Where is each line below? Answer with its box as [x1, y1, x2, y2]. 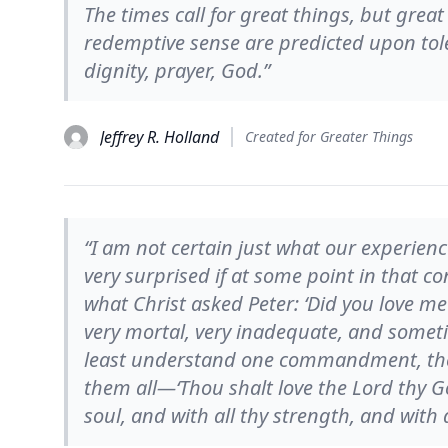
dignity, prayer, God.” [84, 57, 270, 84]
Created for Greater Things [245, 127, 413, 146]
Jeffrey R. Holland [100, 126, 219, 148]
